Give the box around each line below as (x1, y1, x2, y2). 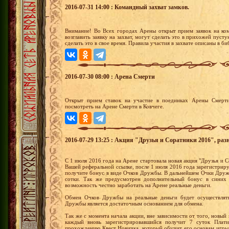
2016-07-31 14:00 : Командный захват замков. (65, 3, 189, 11)
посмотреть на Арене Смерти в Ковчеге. (65, 103, 164, 109)
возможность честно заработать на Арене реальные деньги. (65, 181, 212, 188)
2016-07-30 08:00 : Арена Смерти (65, 73, 155, 80)
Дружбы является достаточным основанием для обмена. (65, 200, 203, 207)
